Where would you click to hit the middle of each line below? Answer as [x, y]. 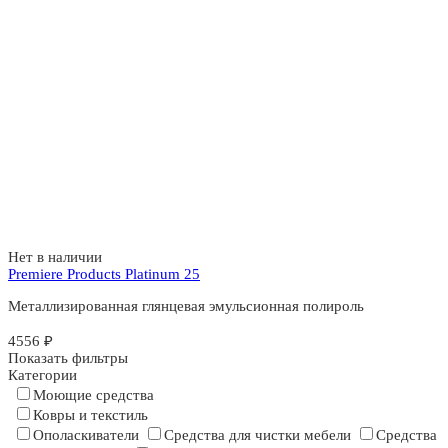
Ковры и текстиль [90, 415]
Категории [42, 375]
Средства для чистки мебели [257, 435]
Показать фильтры [68, 358]
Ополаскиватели [86, 435]
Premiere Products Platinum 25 [104, 274]
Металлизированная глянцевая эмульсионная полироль [186, 306]
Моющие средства [93, 395]
